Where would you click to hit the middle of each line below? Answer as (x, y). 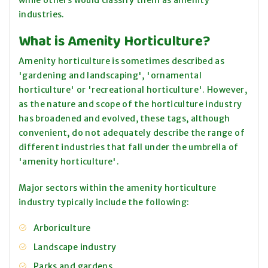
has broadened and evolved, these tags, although (124, 119)
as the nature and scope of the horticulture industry (130, 104)
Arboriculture (62, 228)
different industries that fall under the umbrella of (129, 147)
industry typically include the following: (104, 202)
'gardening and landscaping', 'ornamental (110, 76)
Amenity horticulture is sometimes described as (122, 61)
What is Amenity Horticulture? (115, 41)
